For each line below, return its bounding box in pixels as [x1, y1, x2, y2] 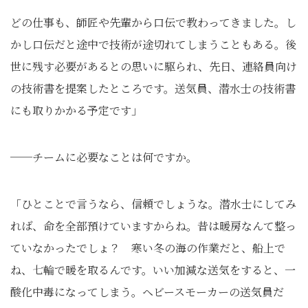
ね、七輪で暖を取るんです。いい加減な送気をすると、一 [10, 262, 296, 278]
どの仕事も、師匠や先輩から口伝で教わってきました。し [10, 14, 296, 30]
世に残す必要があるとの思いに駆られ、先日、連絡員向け [10, 58, 297, 74]
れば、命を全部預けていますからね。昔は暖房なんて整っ [10, 218, 296, 234]
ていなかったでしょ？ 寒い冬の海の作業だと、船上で [10, 240, 285, 256]
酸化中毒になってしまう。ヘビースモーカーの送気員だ [10, 284, 284, 300]
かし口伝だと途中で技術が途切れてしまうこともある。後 [10, 36, 296, 52]
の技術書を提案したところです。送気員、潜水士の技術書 [10, 80, 296, 96]
